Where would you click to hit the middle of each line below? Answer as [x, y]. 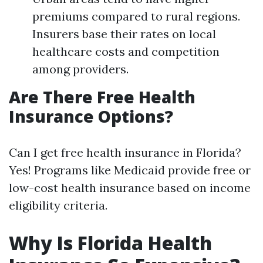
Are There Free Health [102, 97]
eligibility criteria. [58, 205]
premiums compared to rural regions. [136, 16]
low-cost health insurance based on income [130, 188]
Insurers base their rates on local [124, 34]
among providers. [80, 69]
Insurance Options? [91, 116]
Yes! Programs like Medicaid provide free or [130, 170]
